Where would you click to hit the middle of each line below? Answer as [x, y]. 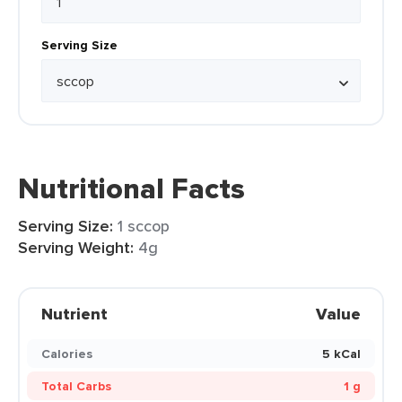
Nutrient [74, 314]
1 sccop [144, 226]
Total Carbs [76, 386]
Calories [67, 354]
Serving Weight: [76, 248]
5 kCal [341, 354]
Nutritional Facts [131, 188]
